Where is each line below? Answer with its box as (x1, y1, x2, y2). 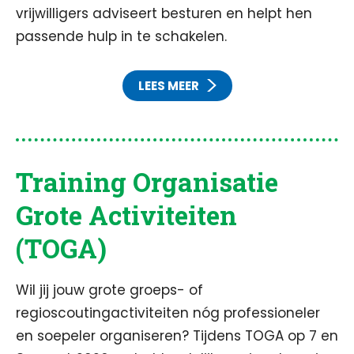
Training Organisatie (16, 164, 278, 199)
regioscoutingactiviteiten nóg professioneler (16, 303, 320, 322)
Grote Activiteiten (16, 198, 237, 232)
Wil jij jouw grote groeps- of (16, 281, 203, 299)
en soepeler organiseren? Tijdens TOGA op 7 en (16, 326, 338, 345)
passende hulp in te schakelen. (16, 27, 227, 46)
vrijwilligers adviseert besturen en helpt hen (16, 4, 312, 23)
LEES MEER (137, 77, 199, 94)
